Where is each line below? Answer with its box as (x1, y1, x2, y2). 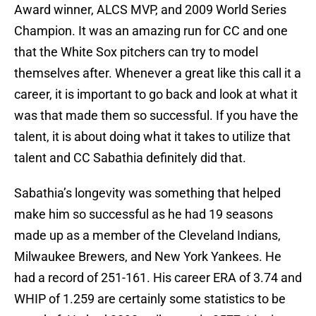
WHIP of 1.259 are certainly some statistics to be (14, 291, 286, 307)
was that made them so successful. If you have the (14, 108, 298, 123)
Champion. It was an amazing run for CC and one (14, 23, 288, 39)
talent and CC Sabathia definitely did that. (14, 150, 246, 166)
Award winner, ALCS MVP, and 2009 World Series (14, 2, 286, 18)
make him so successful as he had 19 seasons (14, 207, 273, 222)
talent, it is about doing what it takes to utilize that (14, 129, 291, 145)
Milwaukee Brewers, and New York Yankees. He (14, 249, 281, 265)
